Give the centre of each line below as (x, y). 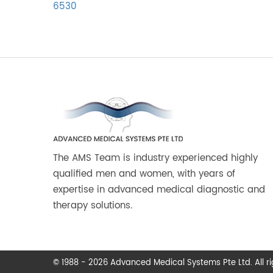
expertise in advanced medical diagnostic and (159, 190)
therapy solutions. (93, 206)
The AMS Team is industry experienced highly (155, 158)
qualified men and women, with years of (144, 174)
